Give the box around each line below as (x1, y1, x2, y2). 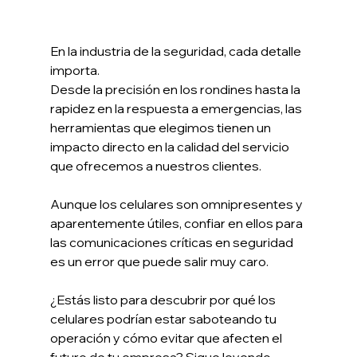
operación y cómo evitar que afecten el (49, 330, 284, 347)
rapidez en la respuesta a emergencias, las (49, 100, 304, 117)
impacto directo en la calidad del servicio (49, 139, 292, 155)
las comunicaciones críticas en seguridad (49, 234, 296, 251)
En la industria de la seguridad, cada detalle (49, 43, 304, 60)
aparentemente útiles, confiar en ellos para (49, 215, 305, 232)
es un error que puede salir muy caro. (49, 253, 269, 270)
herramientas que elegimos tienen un (49, 120, 273, 136)
